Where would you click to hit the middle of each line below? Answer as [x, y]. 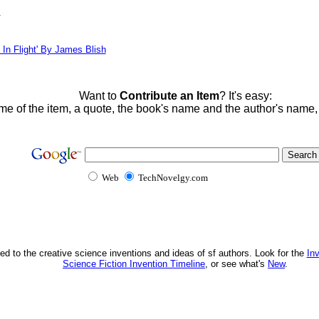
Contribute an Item [169, 96]
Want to [99, 96]
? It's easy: [245, 96]
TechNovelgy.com [173, 178]
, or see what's [236, 264]
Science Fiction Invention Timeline [134, 264]
